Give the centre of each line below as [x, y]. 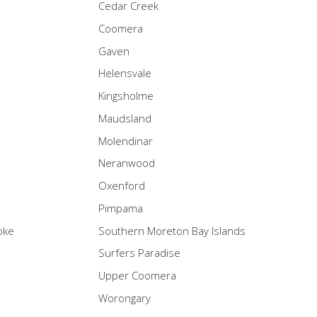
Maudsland [125, 118]
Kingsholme [126, 96]
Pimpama [121, 208]
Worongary [125, 298]
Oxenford [122, 186]
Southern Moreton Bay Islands [172, 230]
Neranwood [127, 163]
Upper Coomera [137, 276]
